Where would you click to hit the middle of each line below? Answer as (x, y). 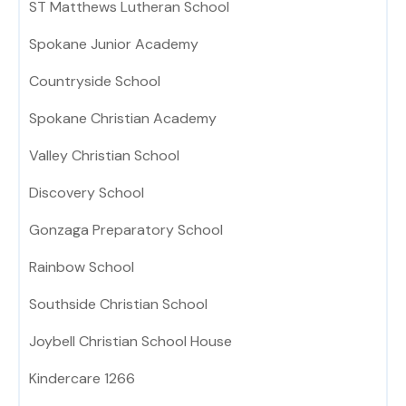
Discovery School (87, 193)
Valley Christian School (104, 156)
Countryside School (95, 82)
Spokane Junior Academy (114, 44)
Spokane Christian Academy (123, 119)
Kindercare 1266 (82, 379)
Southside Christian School (118, 304)
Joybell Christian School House (130, 342)
